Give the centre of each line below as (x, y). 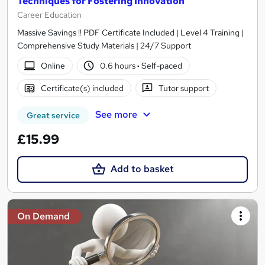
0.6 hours (119, 66)
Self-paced (161, 66)
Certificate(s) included (82, 88)
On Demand (43, 216)
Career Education (49, 15)
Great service (53, 116)
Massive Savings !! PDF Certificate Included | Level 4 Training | (130, 33)
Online (53, 66)
